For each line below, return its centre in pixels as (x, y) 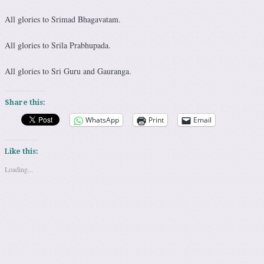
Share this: (25, 103)
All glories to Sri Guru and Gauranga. (68, 71)
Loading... (19, 169)
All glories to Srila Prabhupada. (58, 45)
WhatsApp (102, 120)
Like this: (22, 152)
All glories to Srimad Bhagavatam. (63, 19)
